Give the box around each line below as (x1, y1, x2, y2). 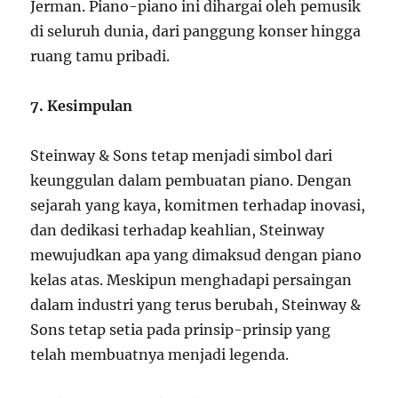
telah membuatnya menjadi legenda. (30, 346, 290, 363)
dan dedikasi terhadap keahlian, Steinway (30, 221, 325, 239)
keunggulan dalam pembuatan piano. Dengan (30, 171, 353, 189)
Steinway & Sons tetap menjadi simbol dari (30, 147, 333, 164)
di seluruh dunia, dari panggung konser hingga (30, 22, 362, 40)
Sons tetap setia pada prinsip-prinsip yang (30, 321, 331, 338)
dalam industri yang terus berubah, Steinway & (30, 296, 362, 314)
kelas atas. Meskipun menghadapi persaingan (30, 271, 353, 289)
